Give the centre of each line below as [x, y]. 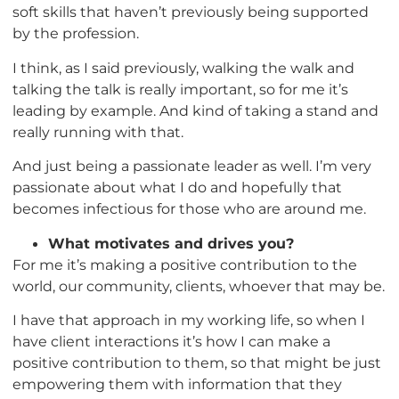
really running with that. [98, 131]
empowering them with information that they [177, 383]
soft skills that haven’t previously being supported [191, 12]
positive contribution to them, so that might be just [197, 362]
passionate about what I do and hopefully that [177, 187]
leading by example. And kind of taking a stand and [195, 110]
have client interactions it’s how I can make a [171, 341]
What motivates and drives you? [171, 243]
